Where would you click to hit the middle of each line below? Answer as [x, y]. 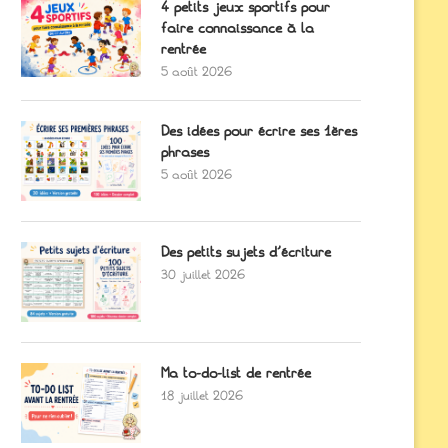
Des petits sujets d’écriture [245, 253]
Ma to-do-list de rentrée [235, 374]
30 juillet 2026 [202, 275]
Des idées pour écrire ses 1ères [258, 132]
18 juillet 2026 [201, 396]
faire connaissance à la [237, 29]
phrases [184, 153]
